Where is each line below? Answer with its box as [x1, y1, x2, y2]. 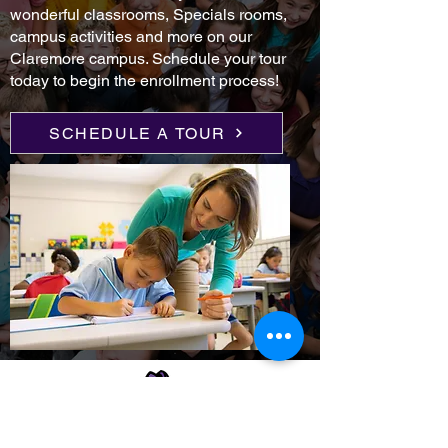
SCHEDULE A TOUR [49, 123, 226, 143]
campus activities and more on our [10, 27, 252, 46]
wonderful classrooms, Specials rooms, [10, 5, 287, 24]
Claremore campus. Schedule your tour [10, 49, 286, 68]
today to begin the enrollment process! [10, 71, 279, 90]
